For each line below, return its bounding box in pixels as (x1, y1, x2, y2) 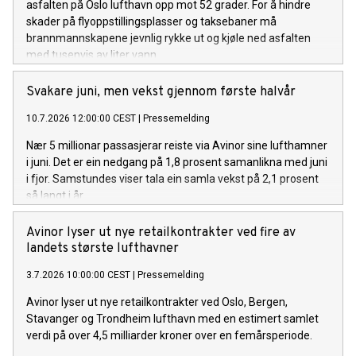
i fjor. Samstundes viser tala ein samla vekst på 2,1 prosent (26, 172, 319, 186)
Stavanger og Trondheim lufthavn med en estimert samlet (26, 312, 319, 326)
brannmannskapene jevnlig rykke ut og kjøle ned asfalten (26, 32, 311, 45)
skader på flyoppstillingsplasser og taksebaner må (26, 15, 277, 29)
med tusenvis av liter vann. (26, 48, 159, 62)
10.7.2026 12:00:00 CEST (26, 113, 136, 125)
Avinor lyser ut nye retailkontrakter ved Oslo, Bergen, (26, 296, 288, 309)
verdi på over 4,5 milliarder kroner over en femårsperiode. (26, 329, 312, 342)
